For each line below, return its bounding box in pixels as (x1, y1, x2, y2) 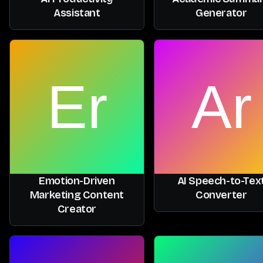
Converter (195, 188, 247, 201)
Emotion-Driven (39, 174, 115, 187)
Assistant (53, 6, 100, 20)
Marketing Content (29, 188, 124, 201)
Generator (195, 6, 247, 20)
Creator (57, 202, 97, 215)
